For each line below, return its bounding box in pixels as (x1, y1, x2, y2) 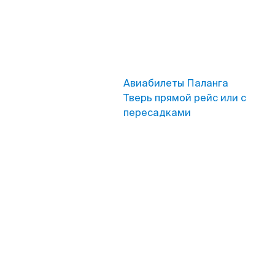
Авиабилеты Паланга (123, 77, 228, 90)
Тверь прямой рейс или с (123, 91, 246, 104)
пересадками (123, 106, 191, 119)
